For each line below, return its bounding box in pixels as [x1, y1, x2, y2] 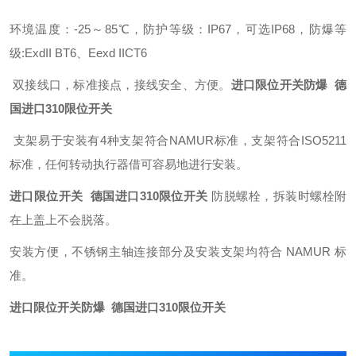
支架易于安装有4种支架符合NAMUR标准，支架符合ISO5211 [10, 133, 346, 147]
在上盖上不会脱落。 [10, 213, 117, 226]
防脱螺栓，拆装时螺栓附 [207, 189, 347, 203]
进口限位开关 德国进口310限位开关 [10, 189, 208, 203]
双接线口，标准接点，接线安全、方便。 [10, 78, 231, 91]
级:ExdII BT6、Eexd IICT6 [10, 46, 147, 60]
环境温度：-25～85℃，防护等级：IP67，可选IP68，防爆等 [10, 22, 346, 36]
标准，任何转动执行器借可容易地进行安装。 [10, 157, 248, 171]
